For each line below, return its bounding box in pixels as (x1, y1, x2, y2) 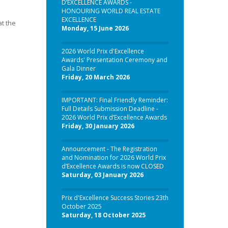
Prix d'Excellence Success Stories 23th (61, 193, 168, 202)
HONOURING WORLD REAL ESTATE (61, 7, 160, 15)
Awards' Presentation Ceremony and (61, 55, 167, 64)
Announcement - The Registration (61, 145, 157, 153)
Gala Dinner (61, 64, 96, 73)
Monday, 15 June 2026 (61, 24, 129, 33)
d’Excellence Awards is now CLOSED (61, 162, 164, 170)
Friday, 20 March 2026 (61, 73, 130, 81)
